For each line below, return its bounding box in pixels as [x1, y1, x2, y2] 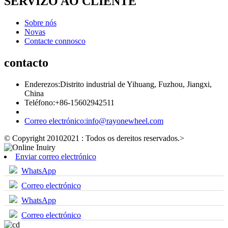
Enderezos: [24, 79, 60, 89]
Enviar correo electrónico [15, 152, 96, 161]
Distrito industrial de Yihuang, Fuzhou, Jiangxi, [60, 79, 212, 89]
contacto [4, 55, 48, 69]
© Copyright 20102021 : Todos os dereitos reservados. [4, 133, 180, 142]
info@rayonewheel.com [86, 116, 163, 125]
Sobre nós [24, 18, 56, 27]
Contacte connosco [24, 37, 85, 46]
